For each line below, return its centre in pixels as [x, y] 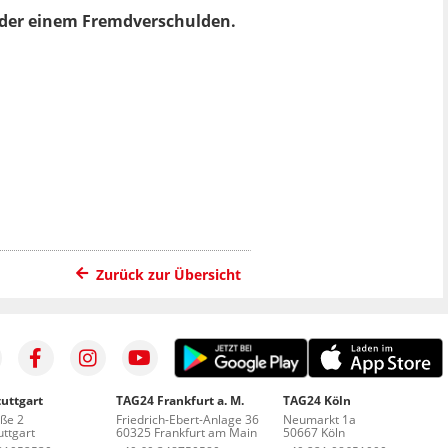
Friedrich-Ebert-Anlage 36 [187, 419]
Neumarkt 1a [320, 419]
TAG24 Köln [317, 400]
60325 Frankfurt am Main [186, 432]
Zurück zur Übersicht [168, 274]
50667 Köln [314, 432]
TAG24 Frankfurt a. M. [179, 400]
